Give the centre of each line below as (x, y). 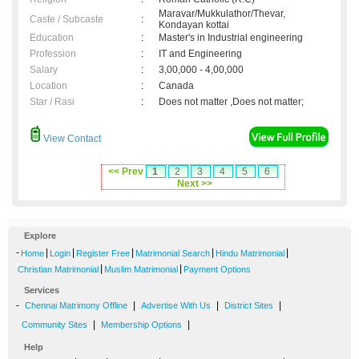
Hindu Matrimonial (250, 254)
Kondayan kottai (194, 25)
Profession (53, 54)
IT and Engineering (200, 54)
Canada (179, 86)
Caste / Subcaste (67, 20)
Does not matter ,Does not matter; (231, 102)
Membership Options (141, 325)
